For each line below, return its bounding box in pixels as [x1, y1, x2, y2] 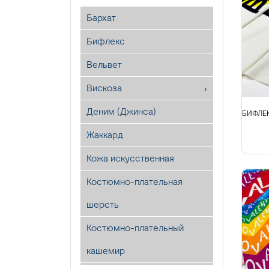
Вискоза [86, 82, 122, 94]
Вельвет [86, 59, 122, 70]
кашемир [86, 245, 125, 256]
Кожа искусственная [86, 153, 174, 164]
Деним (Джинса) [86, 106, 156, 117]
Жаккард [86, 129, 123, 141]
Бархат [86, 12, 116, 23]
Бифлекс [86, 35, 125, 47]
